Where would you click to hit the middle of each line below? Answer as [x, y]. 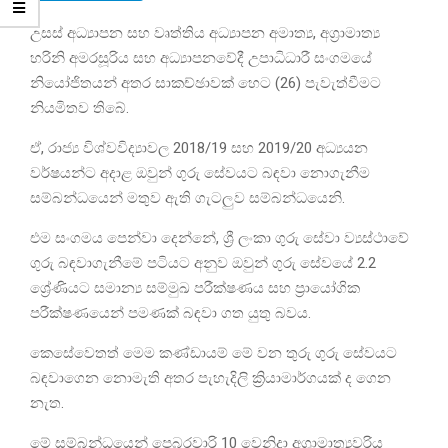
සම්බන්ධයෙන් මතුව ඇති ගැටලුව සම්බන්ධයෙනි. [189, 197]
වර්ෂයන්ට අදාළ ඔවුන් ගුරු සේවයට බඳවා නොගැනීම [200, 172]
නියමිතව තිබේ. [81, 107]
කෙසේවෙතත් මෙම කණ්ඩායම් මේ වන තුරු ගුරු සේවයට [213, 352]
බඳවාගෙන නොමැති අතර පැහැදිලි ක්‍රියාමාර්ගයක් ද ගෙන [210, 377]
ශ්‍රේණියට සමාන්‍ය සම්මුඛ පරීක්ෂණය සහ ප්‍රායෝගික [195, 287]
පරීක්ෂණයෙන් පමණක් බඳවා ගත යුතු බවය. [172, 312]
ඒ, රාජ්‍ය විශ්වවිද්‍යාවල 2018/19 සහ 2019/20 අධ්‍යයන [199, 147]
